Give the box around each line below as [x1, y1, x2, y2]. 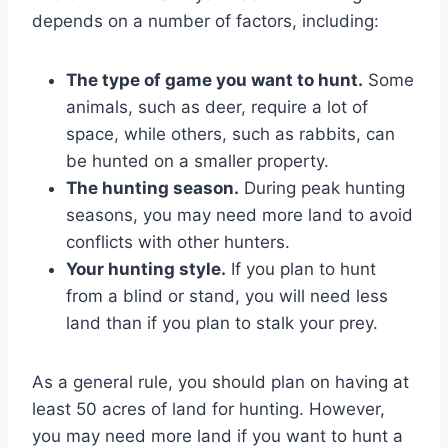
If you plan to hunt [226, 258, 376, 279]
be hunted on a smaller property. [66, 150, 329, 171]
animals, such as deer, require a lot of [66, 96, 368, 117]
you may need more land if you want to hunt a [32, 425, 403, 446]
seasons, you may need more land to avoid [66, 204, 413, 225]
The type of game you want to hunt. [66, 69, 363, 90]
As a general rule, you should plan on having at [32, 371, 409, 392]
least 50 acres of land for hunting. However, [32, 398, 385, 419]
